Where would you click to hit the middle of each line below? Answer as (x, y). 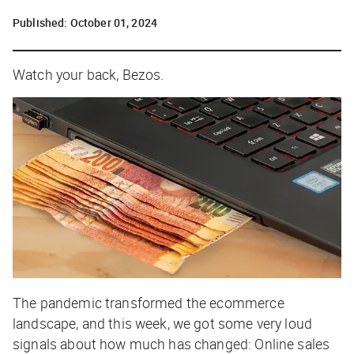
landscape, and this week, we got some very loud (163, 323)
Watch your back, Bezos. (88, 74)
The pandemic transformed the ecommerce (149, 302)
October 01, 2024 (114, 22)
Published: (41, 22)
